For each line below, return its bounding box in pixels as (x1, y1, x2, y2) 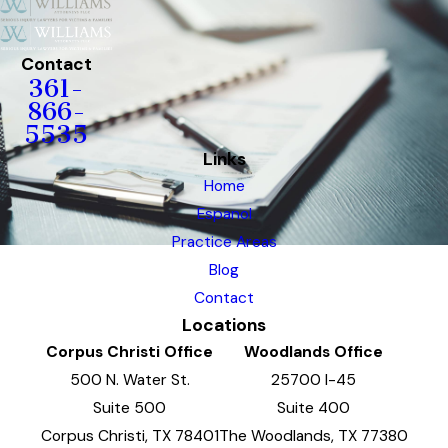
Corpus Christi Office (46, 342, 213, 363)
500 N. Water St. (69, 370, 190, 391)
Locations (182, 314, 266, 337)
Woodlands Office (243, 342, 383, 363)
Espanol (196, 204, 252, 225)
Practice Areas (171, 232, 277, 253)
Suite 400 (276, 398, 350, 419)
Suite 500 (93, 398, 166, 419)
